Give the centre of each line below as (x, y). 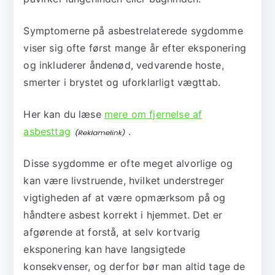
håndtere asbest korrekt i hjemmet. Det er (123, 215)
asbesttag (47, 132)
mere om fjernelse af (153, 114)
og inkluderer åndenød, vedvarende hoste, (124, 65)
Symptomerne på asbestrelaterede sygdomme (133, 31)
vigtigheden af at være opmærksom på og (125, 198)
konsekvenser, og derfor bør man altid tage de (134, 267)
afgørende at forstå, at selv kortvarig (112, 232)
